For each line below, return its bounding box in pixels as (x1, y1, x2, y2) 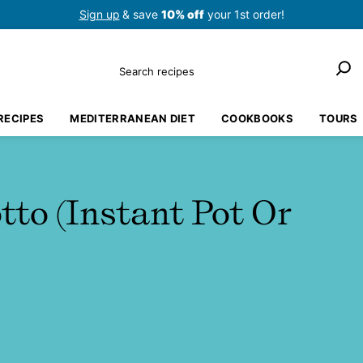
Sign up (79, 7, 120, 21)
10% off (160, 7, 204, 21)
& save (122, 7, 161, 21)
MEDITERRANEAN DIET (70, 112, 196, 125)
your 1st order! (203, 7, 284, 21)
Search (112, 56, 160, 73)
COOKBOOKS (221, 112, 293, 125)
